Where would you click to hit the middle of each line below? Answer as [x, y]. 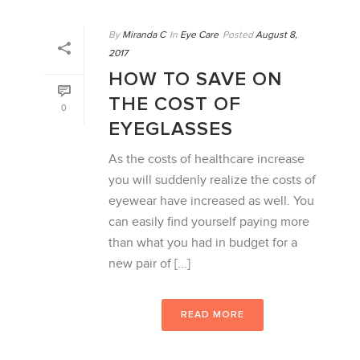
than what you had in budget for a [203, 243]
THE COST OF [175, 104]
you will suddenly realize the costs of [212, 180]
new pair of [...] [149, 264]
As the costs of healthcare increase [207, 159]
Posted [238, 34]
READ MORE [212, 314]
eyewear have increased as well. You [211, 201]
